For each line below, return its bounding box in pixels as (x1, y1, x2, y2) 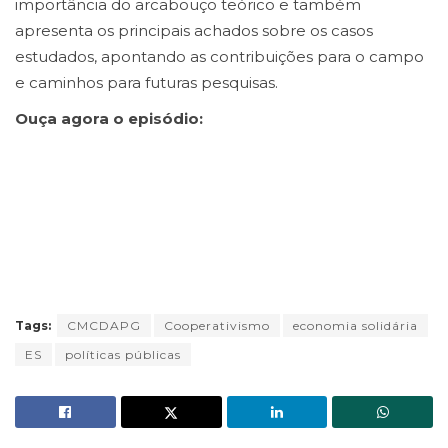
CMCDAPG (67, 318, 141, 334)
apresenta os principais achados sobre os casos (15, 20, 373, 40)
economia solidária (293, 318, 418, 334)
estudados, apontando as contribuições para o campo (15, 46, 424, 66)
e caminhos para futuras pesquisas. (15, 72, 278, 92)
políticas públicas (65, 347, 181, 363)
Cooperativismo (164, 318, 270, 334)
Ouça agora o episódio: (15, 109, 203, 129)
